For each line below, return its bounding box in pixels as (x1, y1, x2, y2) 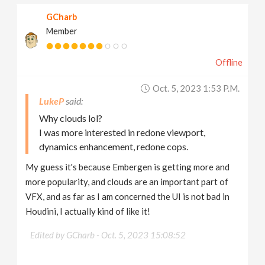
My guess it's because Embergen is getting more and (25, 161, 230, 172)
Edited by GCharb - (30, 230, 102, 240)
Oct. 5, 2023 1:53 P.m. (152, 83, 240, 93)
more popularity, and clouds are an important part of (25, 176, 229, 187)
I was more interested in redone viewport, (39, 127, 206, 138)
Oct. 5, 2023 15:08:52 (101, 230, 186, 240)
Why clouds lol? (39, 112, 103, 124)
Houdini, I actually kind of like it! (25, 206, 151, 216)
